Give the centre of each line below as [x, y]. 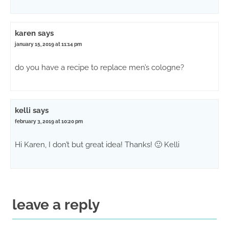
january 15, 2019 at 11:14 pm [49, 44]
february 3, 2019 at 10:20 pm [49, 122]
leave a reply [56, 204]
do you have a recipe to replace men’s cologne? [100, 68]
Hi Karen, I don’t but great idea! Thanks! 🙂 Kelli [97, 145]
